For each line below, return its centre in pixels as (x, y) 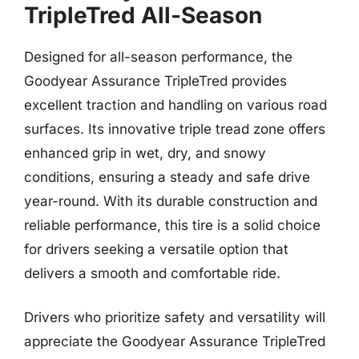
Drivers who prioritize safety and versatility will (175, 317)
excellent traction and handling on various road (175, 105)
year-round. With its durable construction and (171, 201)
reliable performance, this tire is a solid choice (172, 225)
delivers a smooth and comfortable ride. (152, 273)
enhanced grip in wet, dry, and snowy (145, 153)
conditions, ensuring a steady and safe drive (167, 177)
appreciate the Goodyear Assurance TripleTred (175, 341)
